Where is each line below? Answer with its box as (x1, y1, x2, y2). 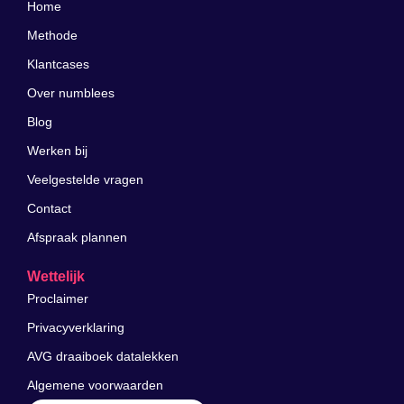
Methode (27, 28, 78, 43)
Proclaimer (27, 291, 88, 307)
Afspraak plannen (27, 230, 127, 245)
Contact (27, 201, 71, 216)
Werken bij (27, 143, 87, 159)
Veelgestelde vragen (27, 172, 143, 188)
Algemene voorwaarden (27, 378, 163, 393)
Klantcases (27, 57, 89, 72)
